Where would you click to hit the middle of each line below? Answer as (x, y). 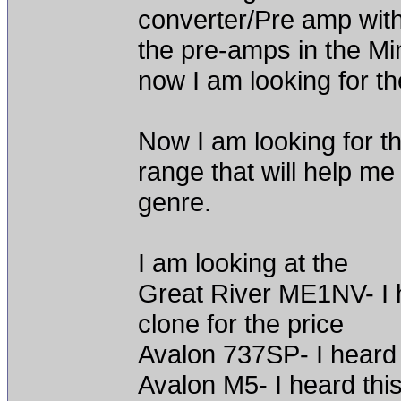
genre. (175, 202)
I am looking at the (243, 263)
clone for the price (241, 324)
